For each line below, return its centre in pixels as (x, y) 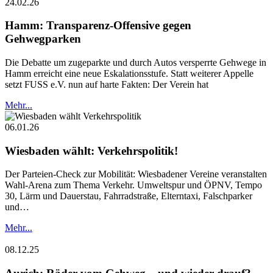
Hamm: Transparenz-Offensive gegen (98, 26)
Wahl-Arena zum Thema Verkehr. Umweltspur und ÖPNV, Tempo (133, 185)
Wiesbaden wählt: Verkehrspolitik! (91, 151)
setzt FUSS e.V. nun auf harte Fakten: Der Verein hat (107, 84)
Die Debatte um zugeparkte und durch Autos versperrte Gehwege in (136, 62)
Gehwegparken (43, 39)
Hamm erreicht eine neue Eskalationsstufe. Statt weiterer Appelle (129, 73)
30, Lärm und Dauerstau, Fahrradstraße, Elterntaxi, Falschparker (129, 196)
